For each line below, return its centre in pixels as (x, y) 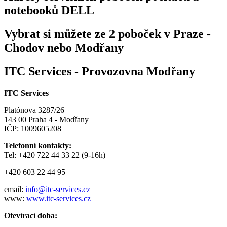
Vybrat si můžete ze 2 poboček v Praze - (107, 34)
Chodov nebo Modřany (64, 47)
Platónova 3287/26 (34, 110)
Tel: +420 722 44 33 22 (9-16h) (55, 155)
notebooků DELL (49, 10)
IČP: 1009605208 (33, 128)
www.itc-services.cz (59, 198)
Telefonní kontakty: (38, 145)
